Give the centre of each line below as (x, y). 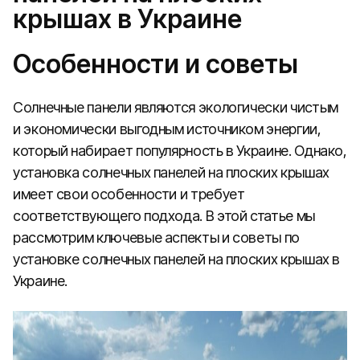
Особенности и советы (155, 64)
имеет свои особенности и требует (129, 194)
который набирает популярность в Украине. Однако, (180, 151)
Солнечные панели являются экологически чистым (176, 107)
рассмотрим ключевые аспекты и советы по (156, 237)
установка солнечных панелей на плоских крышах (171, 172)
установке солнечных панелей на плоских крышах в (177, 259)
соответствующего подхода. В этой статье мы (164, 216)
